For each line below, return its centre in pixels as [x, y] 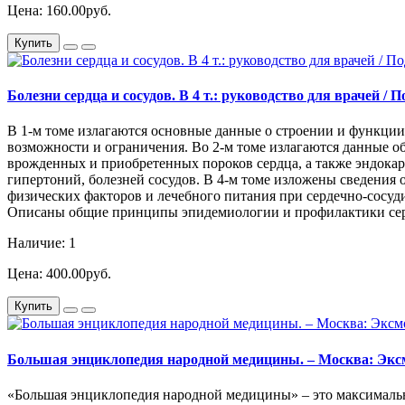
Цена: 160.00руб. [59, 10]
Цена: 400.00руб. [59, 274]
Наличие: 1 [42, 243]
